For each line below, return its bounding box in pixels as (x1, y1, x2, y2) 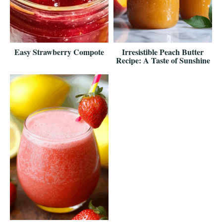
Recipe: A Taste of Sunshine (115, 54, 210, 66)
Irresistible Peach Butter (122, 46, 204, 57)
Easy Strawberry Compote (14, 46, 104, 57)
